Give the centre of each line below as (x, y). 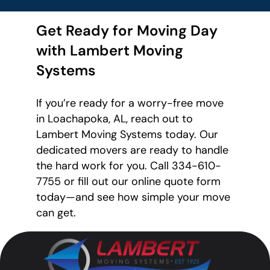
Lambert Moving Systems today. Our (127, 135)
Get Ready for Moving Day (127, 31)
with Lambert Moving (110, 51)
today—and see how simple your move (133, 197)
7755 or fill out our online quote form (128, 182)
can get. (56, 213)
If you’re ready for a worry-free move (130, 103)
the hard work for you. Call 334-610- (129, 166)
